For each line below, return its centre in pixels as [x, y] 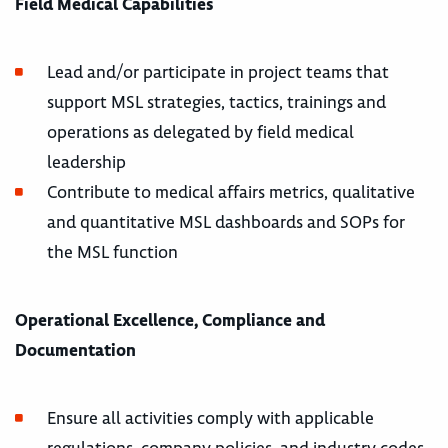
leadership [86, 161]
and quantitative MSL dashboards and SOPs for [226, 221]
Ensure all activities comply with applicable [210, 417]
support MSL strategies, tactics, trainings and [216, 101]
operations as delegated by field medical [200, 131]
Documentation [75, 349]
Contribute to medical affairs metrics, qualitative [231, 191]
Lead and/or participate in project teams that [218, 71]
